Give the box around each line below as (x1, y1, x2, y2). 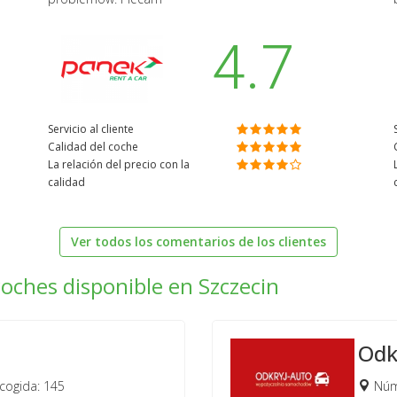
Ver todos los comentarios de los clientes (71, 232, 326, 250)
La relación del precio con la (48, 156, 190, 172)
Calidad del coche (48, 138, 138, 154)
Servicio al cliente (48, 121, 134, 136)
